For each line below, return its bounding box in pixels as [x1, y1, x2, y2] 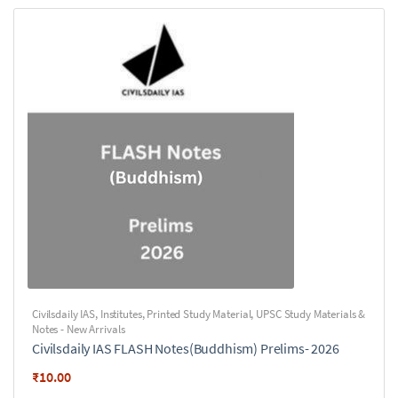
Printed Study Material [147, 306, 251, 322]
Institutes [99, 306, 142, 322]
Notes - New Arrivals [32, 322, 125, 337]
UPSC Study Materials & [256, 306, 366, 322]
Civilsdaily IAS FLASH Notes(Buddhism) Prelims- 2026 [32, 339, 339, 357]
